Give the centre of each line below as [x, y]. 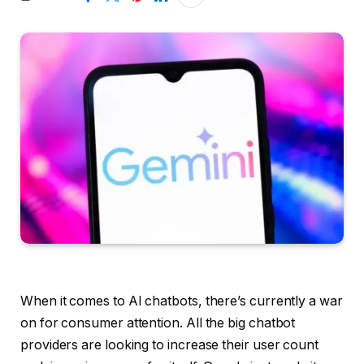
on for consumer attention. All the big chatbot [158, 323]
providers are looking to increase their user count [170, 344]
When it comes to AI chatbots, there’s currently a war [182, 301]
